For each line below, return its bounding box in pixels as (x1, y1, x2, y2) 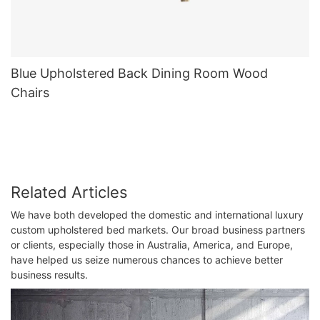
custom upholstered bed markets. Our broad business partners (11, 224, 305, 236)
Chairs (11, 85, 49, 101)
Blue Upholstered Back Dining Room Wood (11, 66, 268, 81)
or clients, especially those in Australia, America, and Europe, (11, 239, 293, 251)
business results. (11, 269, 88, 281)
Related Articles (11, 182, 128, 201)
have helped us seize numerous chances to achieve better (11, 254, 283, 266)
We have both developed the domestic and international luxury (11, 209, 304, 221)
